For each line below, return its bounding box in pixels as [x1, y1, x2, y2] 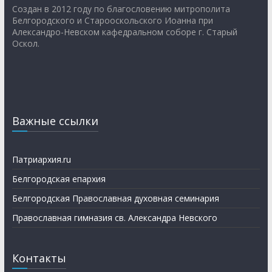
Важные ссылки [12, 114, 98, 128]
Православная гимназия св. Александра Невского [12, 212, 217, 223]
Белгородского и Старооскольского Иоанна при [12, 15, 213, 26]
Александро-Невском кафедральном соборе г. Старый [12, 26, 237, 38]
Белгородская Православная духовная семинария [12, 192, 219, 204]
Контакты [12, 251, 66, 265]
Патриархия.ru [12, 154, 71, 165]
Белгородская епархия [12, 173, 106, 185]
